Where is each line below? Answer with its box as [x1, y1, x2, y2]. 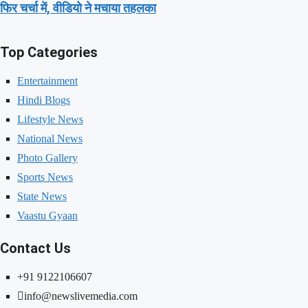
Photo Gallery [17, 152, 78, 164]
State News [17, 190, 67, 203]
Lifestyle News [17, 113, 83, 126]
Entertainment [17, 75, 78, 87]
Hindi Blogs [17, 94, 70, 107]
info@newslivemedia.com [24, 290, 137, 302]
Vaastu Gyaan [17, 210, 78, 222]
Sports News [17, 171, 73, 184]
